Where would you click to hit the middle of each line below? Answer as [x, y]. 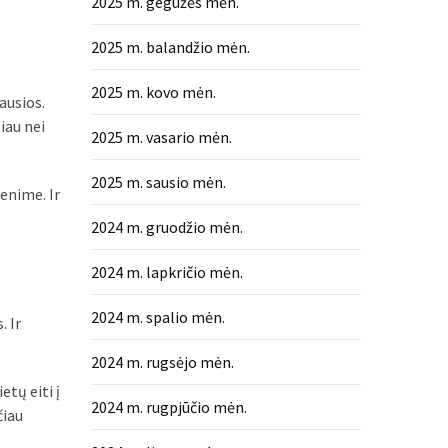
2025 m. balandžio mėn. [170, 47]
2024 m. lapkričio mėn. [167, 272]
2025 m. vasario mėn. [161, 137]
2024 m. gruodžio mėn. [167, 227]
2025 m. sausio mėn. [158, 182]
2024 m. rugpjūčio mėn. [169, 407]
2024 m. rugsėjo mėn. [162, 362]
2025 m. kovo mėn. [153, 92]
